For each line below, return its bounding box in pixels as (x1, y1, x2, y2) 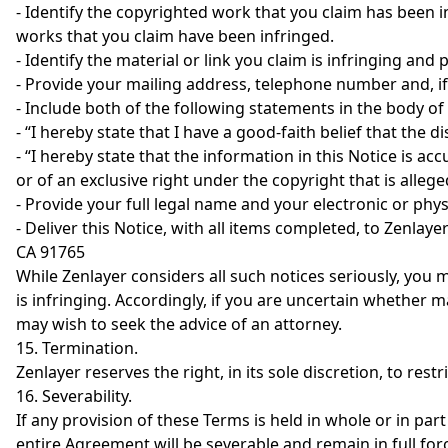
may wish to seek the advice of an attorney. (16, 313, 342, 335)
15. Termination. (16, 337, 138, 359)
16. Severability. (16, 385, 132, 407)
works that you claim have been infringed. (16, 25, 334, 47)
